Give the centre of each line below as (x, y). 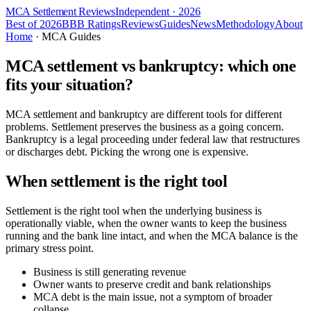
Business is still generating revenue (110, 271)
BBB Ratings (91, 24)
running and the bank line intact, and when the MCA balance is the (152, 235)
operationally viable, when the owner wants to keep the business (146, 223)
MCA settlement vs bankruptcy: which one (151, 66)
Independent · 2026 (158, 11)
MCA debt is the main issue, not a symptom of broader (153, 296)
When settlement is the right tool (117, 181)
